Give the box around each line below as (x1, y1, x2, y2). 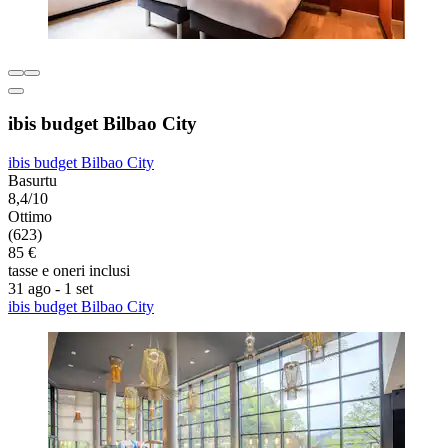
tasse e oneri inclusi (8, 262, 130, 280)
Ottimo (8, 208, 52, 226)
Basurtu (8, 172, 57, 190)
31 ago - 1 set (8, 280, 93, 298)
